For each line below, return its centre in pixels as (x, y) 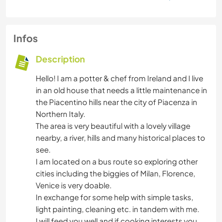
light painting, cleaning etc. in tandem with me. (117, 209)
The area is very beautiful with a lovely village (113, 126)
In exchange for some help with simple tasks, (114, 197)
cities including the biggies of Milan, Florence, (115, 173)
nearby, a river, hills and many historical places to (120, 138)
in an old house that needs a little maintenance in (121, 90)
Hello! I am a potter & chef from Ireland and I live (119, 78)
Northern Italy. (60, 114)
